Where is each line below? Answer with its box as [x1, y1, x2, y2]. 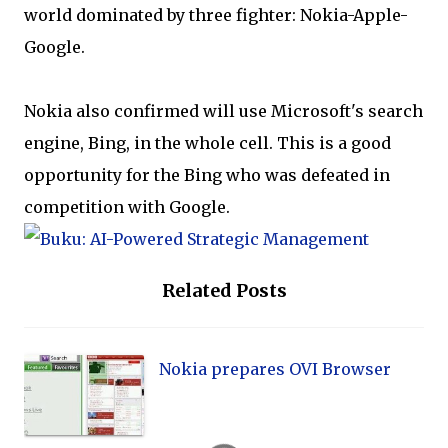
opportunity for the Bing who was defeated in [24, 165, 390, 185]
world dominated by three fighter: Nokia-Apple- [24, 5, 408, 25]
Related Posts [161, 279, 287, 302]
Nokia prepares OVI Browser [159, 359, 391, 379]
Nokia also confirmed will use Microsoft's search [24, 101, 423, 121]
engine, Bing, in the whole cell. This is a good [24, 133, 391, 153]
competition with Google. [24, 197, 230, 217]
